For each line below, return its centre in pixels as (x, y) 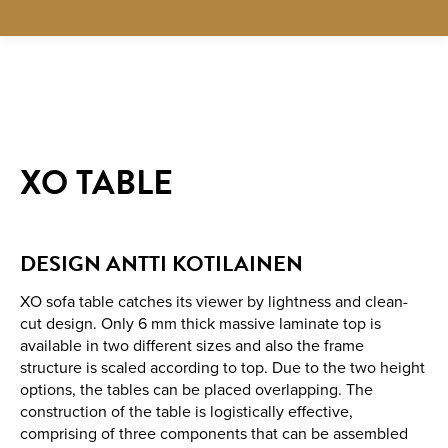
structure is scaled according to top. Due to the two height (222, 368)
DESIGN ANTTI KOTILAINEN (161, 263)
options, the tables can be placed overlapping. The (196, 390)
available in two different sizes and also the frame (192, 346)
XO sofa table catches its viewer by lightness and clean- (214, 302)
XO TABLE (96, 183)
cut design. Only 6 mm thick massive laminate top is (200, 324)
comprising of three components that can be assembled (214, 434)
